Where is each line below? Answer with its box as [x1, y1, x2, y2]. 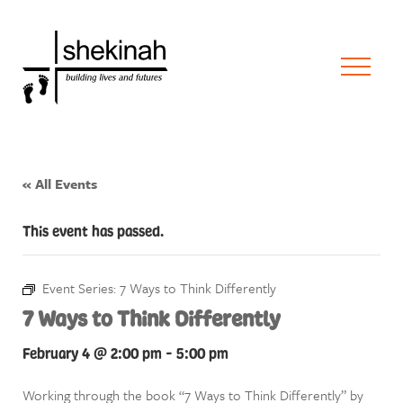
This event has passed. [22, 222, 164, 240]
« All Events [22, 174, 97, 193]
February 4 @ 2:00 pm [22, 345, 162, 363]
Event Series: [42, 278, 120, 298]
